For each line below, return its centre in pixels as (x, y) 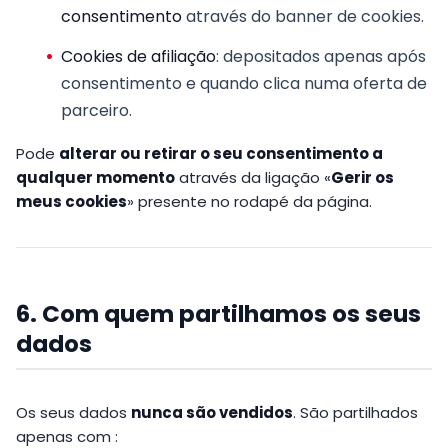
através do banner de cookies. (303, 16)
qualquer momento (95, 177)
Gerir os (362, 177)
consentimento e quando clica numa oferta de (244, 84)
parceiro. (96, 111)
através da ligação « (253, 177)
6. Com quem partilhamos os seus (218, 314)
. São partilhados (355, 413)
